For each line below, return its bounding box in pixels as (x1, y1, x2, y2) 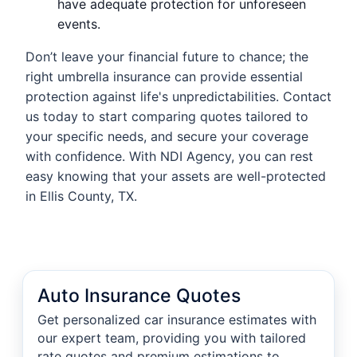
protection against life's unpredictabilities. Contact (25, 88, 331, 105)
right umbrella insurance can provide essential (25, 69, 303, 85)
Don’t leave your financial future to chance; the (25, 49, 308, 65)
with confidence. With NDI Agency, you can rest (25, 148, 313, 165)
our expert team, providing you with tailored (37, 330, 306, 347)
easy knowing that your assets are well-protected (25, 168, 326, 185)
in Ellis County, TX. (25, 188, 137, 205)
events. (57, 16, 100, 33)
